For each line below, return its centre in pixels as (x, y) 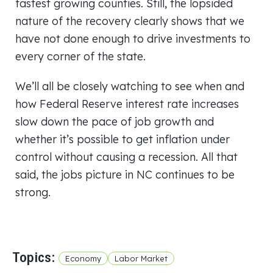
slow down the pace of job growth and (115, 121)
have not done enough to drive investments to (133, 38)
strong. (33, 192)
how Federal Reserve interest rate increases (127, 104)
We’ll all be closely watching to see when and (130, 86)
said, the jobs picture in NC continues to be (125, 174)
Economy (83, 258)
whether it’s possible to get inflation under (122, 139)
